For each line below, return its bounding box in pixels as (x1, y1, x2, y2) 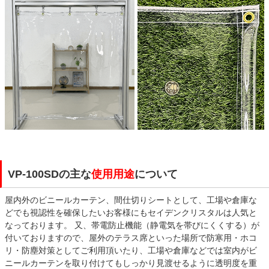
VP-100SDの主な (8, 168, 91, 181)
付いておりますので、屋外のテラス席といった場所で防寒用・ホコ (5, 233, 257, 243)
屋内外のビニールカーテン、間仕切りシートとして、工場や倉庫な (5, 195, 257, 205)
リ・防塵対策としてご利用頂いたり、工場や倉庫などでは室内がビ (5, 246, 257, 256)
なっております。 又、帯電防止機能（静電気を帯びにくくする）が (5, 220, 259, 231)
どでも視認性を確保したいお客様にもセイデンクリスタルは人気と (5, 208, 257, 218)
